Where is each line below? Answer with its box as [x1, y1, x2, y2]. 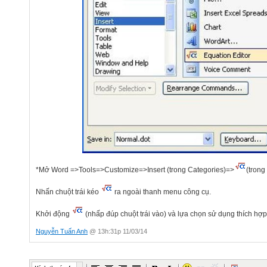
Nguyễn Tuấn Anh [36, 227, 88, 235]
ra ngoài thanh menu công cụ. [113, 187, 211, 196]
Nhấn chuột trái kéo [36, 187, 101, 196]
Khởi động [36, 209, 72, 218]
